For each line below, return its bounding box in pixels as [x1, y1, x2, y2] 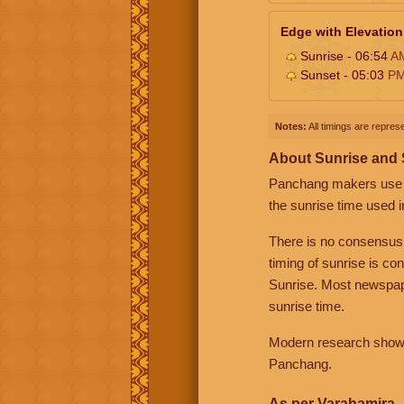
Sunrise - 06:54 [297, 48, 390, 63]
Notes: [275, 120, 307, 132]
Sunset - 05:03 [297, 67, 388, 82]
